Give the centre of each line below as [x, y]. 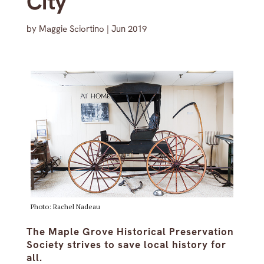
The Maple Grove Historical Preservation [130, 232]
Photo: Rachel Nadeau [65, 207]
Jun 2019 [129, 29]
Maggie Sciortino [71, 29]
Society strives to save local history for [126, 245]
